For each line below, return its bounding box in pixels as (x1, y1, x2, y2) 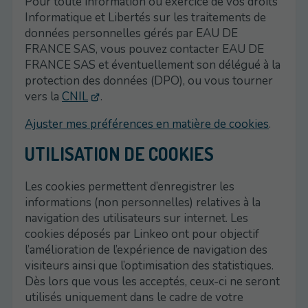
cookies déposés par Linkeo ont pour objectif (25, 225, 260, 242)
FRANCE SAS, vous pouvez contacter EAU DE (25, 41, 265, 57)
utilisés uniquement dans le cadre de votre (25, 289, 244, 305)
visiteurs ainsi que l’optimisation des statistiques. (25, 257, 274, 274)
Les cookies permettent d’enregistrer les (25, 178, 235, 195)
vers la (25, 88, 63, 104)
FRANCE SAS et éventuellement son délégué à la (25, 56, 281, 73)
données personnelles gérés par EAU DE (25, 25, 239, 41)
